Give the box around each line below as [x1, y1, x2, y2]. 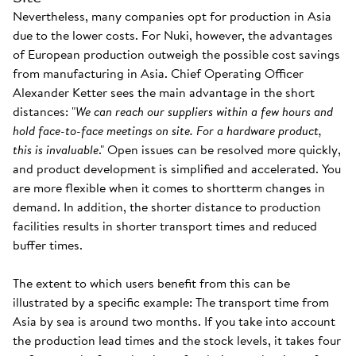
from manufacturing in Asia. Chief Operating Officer [13, 64, 304, 83]
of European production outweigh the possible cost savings [13, 44, 340, 64]
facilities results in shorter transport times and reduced [13, 216, 317, 235]
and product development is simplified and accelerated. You [13, 159, 341, 178]
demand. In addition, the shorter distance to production [13, 197, 321, 216]
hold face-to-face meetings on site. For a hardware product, [13, 121, 322, 140]
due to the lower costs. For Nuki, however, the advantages [13, 25, 333, 44]
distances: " [13, 102, 75, 121]
